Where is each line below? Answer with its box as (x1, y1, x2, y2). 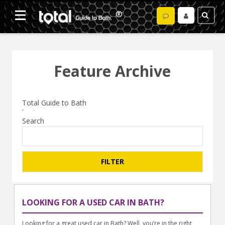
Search (22, 116, 45, 126)
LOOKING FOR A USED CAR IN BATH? (22, 197, 165, 208)
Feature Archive (54, 60, 171, 81)
